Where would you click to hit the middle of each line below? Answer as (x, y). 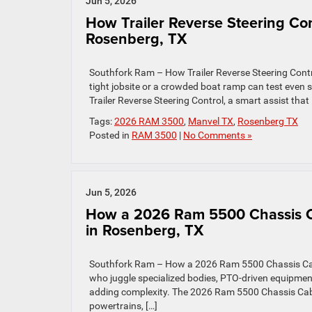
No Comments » (218, 135)
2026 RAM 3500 (149, 121)
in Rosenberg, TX (145, 230)
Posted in (110, 135)
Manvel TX (211, 121)
